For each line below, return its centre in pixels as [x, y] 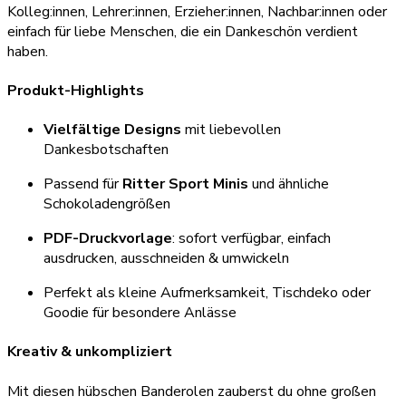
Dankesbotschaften [106, 150]
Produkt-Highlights [76, 90]
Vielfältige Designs [112, 130]
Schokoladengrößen [107, 204]
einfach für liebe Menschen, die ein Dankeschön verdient [183, 31]
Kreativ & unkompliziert [90, 352]
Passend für [83, 184]
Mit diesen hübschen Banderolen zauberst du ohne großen [192, 391]
